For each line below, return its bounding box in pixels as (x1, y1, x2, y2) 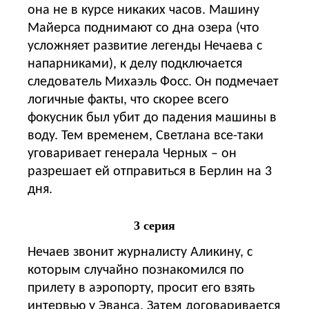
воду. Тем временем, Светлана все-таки (28, 128, 263, 143)
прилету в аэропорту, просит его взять (28, 281, 255, 295)
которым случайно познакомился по (28, 263, 244, 277)
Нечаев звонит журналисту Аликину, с (28, 245, 252, 259)
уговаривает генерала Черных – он (28, 146, 237, 161)
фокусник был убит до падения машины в (28, 110, 277, 125)
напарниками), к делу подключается (28, 57, 242, 71)
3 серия (134, 218, 175, 232)
